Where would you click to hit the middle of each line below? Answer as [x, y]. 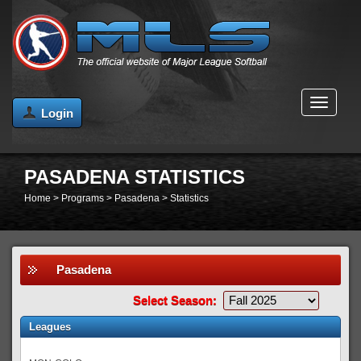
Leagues [50, 327]
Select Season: [176, 300]
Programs [83, 198]
